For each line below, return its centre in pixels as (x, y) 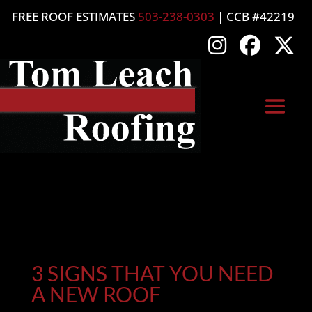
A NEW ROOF (96, 294)
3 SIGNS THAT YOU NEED (152, 273)
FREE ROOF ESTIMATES (75, 16)
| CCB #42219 (255, 16)
